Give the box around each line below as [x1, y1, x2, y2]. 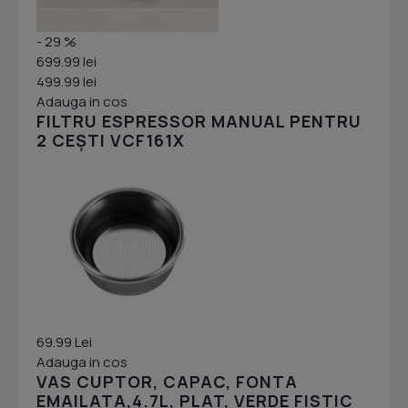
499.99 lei [36, 72, 97, 92]
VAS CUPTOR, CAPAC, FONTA [36, 371, 298, 393]
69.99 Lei [36, 332, 92, 352]
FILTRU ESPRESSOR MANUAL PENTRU [36, 110, 362, 133]
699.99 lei [36, 52, 97, 72]
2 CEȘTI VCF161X [36, 129, 185, 152]
